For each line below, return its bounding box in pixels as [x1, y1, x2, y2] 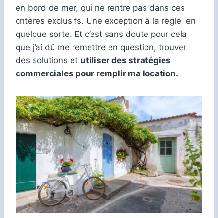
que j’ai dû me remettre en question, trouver [16, 42, 186, 52]
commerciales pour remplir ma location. [16, 68, 178, 78]
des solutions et [16, 55, 80, 65]
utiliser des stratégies [80, 55, 171, 65]
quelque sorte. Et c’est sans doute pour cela [16, 29, 187, 39]
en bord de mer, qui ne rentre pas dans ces [16, 2, 185, 13]
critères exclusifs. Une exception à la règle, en [16, 16, 196, 26]
